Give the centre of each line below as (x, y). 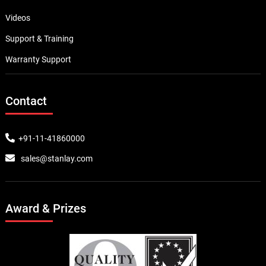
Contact (26, 101)
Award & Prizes (45, 209)
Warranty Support (38, 59)
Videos (18, 18)
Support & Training (39, 38)
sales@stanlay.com (56, 159)
